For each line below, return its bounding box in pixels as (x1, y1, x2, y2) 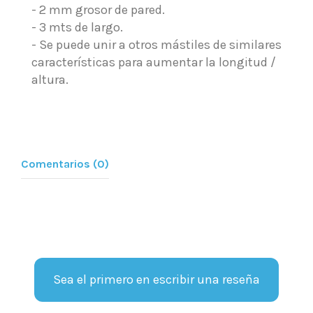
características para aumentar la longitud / (31, 54, 276, 70)
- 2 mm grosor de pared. (31, 1, 165, 17)
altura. (31, 71, 68, 87)
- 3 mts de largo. (31, 19, 123, 35)
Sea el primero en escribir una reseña (53, 271, 260, 287)
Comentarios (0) (21, 156, 109, 170)
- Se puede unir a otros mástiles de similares (31, 36, 282, 52)
